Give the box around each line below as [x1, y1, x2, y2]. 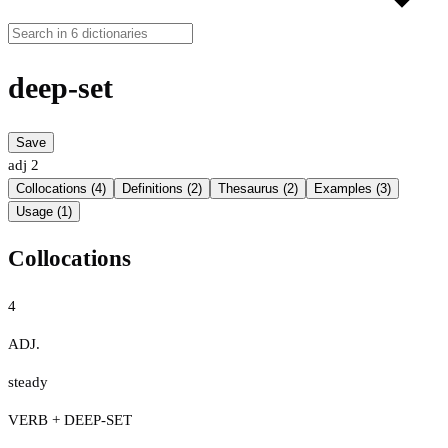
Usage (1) [16, 204, 72, 220]
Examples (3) [314, 181, 391, 197]
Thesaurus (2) [218, 181, 298, 197]
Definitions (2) [122, 181, 202, 197]
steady [8, 373, 48, 390]
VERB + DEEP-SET [8, 411, 132, 428]
